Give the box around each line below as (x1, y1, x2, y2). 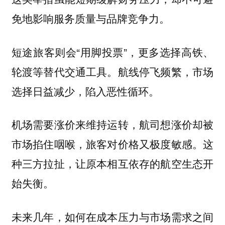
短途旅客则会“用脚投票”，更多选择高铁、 (11, 44, 214, 59)
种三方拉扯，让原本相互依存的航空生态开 (11, 156, 214, 171)
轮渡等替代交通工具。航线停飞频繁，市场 (11, 63, 214, 79)
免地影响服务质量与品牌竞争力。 (11, 11, 170, 26)
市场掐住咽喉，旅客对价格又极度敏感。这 (11, 136, 214, 152)
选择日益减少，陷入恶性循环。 (11, 83, 159, 98)
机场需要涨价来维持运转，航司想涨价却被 (11, 117, 214, 132)
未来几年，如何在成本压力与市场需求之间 (11, 208, 214, 224)
